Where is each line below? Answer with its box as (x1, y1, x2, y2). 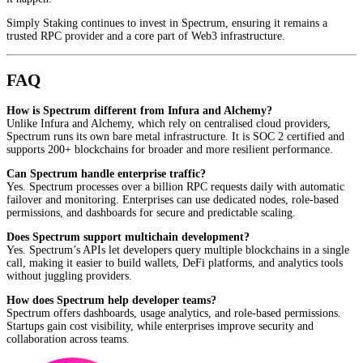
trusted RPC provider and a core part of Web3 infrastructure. (6, 30, 285, 43)
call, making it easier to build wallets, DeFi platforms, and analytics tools (6, 257, 343, 270)
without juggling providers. (6, 270, 132, 283)
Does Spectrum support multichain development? (6, 231, 250, 244)
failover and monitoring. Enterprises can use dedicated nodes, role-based (6, 194, 339, 207)
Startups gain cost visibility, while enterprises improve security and (6, 320, 314, 333)
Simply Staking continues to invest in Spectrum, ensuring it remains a (6, 17, 327, 30)
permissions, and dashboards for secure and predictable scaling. (6, 207, 296, 220)
